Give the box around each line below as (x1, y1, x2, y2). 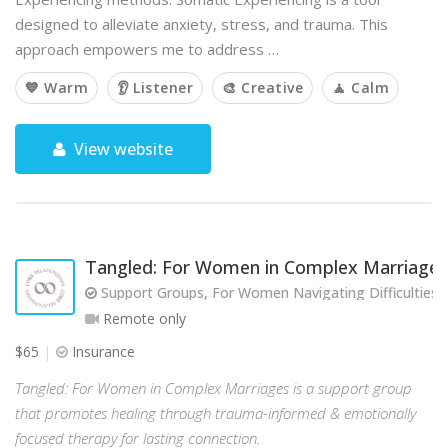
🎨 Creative (222, 78, 303, 97)
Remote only (99, 309, 186, 328)
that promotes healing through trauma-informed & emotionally (15, 403, 416, 423)
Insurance (68, 342, 135, 361)
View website (70, 138, 174, 160)
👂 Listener (117, 78, 193, 97)
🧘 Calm (332, 78, 389, 97)
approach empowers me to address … (15, 39, 279, 59)
